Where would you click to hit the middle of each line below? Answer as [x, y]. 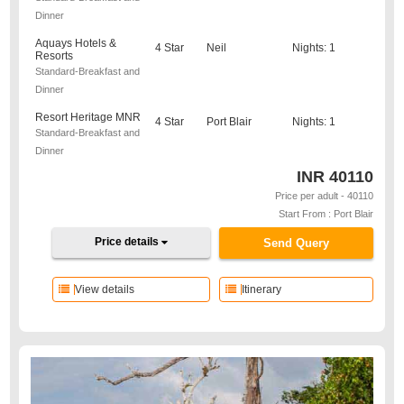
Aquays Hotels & [76, 43]
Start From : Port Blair [326, 214]
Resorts [55, 56]
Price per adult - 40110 [324, 196]
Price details [129, 242]
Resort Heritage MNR [88, 117]
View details [105, 289]
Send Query [296, 243]
